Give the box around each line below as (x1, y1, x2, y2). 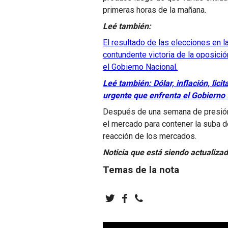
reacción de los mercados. (103, 131, 197, 141)
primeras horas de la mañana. (103, 5, 207, 15)
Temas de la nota (103, 164, 180, 176)
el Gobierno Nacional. (103, 62, 178, 72)
